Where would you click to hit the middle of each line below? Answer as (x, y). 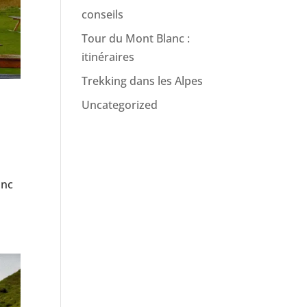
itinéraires (108, 57)
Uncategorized (120, 105)
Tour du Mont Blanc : (136, 38)
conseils (103, 14)
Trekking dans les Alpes (143, 81)
